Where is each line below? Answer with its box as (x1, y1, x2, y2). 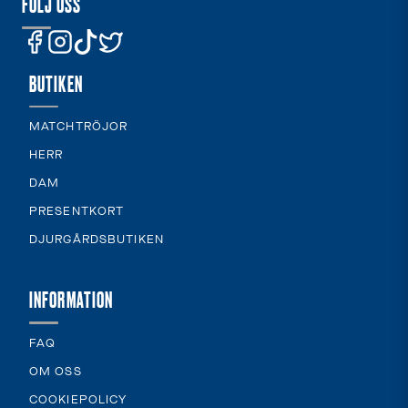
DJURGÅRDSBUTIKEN (29, 233, 164, 248)
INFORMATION (29, 285, 114, 314)
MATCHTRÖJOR (29, 120, 128, 135)
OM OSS (29, 365, 82, 380)
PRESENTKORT (29, 205, 125, 219)
